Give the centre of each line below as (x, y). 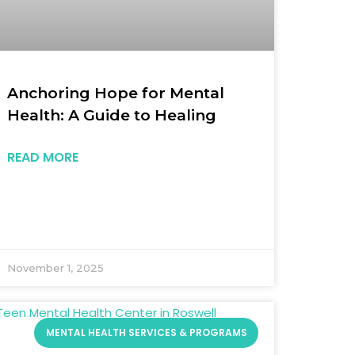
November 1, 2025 (56, 267)
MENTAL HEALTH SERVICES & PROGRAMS (146, 333)
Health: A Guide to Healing (112, 115)
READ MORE (43, 157)
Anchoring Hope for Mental (116, 93)
